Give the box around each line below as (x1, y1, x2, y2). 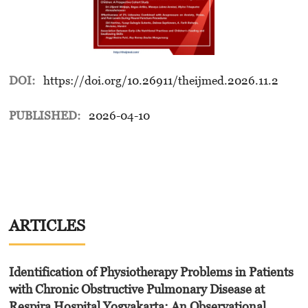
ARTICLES (8, 216, 85, 235)
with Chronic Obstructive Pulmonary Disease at (8, 281, 265, 296)
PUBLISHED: (8, 109, 83, 123)
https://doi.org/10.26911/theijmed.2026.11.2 (43, 74, 279, 88)
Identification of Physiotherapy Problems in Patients (8, 264, 294, 279)
